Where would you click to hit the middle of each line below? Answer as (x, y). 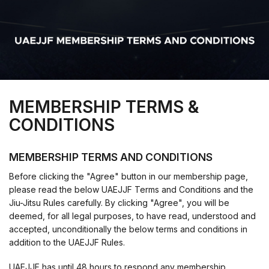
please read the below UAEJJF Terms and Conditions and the (131, 190)
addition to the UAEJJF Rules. (67, 243)
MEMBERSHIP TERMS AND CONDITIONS (111, 157)
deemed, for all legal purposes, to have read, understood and (132, 216)
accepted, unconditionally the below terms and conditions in (128, 229)
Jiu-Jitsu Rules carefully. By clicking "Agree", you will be (119, 203)
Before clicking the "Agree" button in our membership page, (128, 177)
